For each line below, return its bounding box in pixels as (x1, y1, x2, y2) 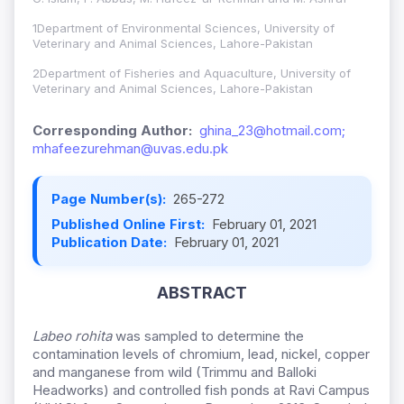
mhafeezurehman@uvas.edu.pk (32, 140, 228, 158)
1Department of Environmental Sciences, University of (32, 21, 335, 36)
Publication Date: (51, 234, 170, 252)
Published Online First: (51, 216, 208, 234)
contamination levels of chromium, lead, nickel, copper (32, 345, 370, 363)
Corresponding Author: (32, 122, 192, 140)
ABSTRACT (157, 283, 247, 303)
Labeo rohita (32, 327, 112, 345)
